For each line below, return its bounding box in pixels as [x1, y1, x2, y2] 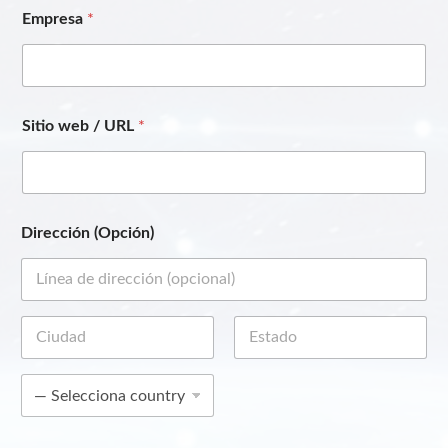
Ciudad [20, 359, 63, 373]
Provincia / [233, 376, 299, 390]
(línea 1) [20, 318, 68, 332]
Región [233, 393, 275, 407]
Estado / [233, 359, 285, 373]
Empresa [22, 11, 87, 27]
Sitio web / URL [22, 118, 138, 134]
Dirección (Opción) [21, 225, 154, 241]
